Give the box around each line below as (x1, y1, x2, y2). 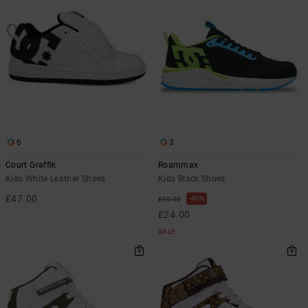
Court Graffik (5, 159, 56, 170)
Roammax (158, 159, 199, 170)
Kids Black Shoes (158, 173, 225, 184)
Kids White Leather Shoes (5, 173, 106, 184)
